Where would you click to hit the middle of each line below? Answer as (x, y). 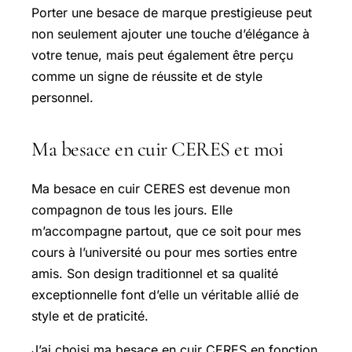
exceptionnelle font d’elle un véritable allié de (165, 294)
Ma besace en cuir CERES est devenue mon (161, 188)
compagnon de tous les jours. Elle (132, 209)
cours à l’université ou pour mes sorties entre (164, 252)
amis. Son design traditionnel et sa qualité (155, 273)
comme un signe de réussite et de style (147, 76)
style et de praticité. (90, 315)
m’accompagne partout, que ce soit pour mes (166, 231)
